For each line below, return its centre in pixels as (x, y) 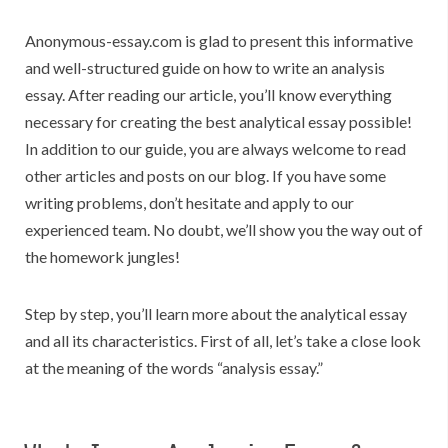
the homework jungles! (102, 257)
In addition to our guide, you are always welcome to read (215, 149)
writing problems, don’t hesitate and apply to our (189, 203)
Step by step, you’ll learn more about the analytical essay (216, 314)
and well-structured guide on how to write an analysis (205, 68)
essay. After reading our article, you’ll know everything (208, 95)
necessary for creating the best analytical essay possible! (218, 122)
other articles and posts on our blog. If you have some (205, 176)
